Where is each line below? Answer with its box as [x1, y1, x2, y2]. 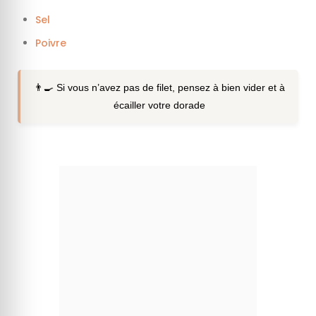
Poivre [35, 36, 66, 50]
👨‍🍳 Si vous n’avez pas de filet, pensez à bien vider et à [34, 81, 285, 93]
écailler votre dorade [114, 99, 205, 111]
